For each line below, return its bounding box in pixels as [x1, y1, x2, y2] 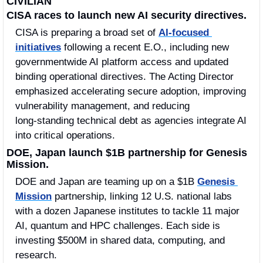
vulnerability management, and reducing [15, 100, 190, 112]
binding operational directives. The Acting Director [15, 71, 234, 83]
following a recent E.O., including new [61, 42, 229, 53]
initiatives [15, 42, 61, 53]
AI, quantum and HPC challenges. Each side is [15, 220, 220, 232]
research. [15, 249, 60, 261]
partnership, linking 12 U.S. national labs [52, 191, 232, 203]
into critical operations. [15, 130, 115, 141]
